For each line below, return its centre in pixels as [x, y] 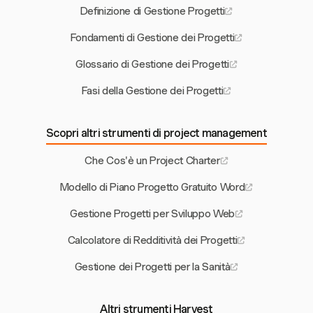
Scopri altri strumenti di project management [156, 133]
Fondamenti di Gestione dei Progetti [152, 38]
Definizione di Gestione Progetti [152, 12]
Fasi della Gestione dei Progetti [152, 91]
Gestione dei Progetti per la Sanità [152, 267]
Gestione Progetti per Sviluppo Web [152, 214]
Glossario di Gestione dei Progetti [152, 65]
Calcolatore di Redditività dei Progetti [152, 241]
